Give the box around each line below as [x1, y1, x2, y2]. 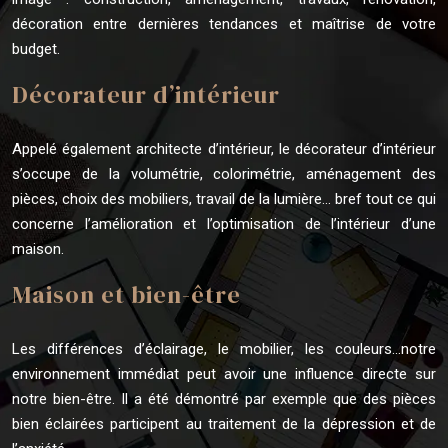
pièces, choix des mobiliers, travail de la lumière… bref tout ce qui [12, 189, 436, 208]
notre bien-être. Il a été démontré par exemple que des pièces [12, 389, 436, 408]
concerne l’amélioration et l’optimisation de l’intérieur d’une [12, 214, 436, 233]
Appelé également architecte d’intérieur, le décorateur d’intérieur [12, 139, 436, 158]
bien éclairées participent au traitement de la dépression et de [12, 414, 436, 433]
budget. [12, 39, 60, 58]
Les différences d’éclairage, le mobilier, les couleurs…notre [12, 339, 436, 358]
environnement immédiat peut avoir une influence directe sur [12, 364, 436, 383]
